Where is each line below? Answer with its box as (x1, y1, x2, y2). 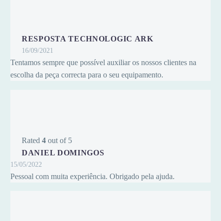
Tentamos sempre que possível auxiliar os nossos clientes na (10, 58, 196, 67)
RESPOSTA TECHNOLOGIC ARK (22, 35, 153, 43)
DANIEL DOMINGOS (22, 148, 105, 157)
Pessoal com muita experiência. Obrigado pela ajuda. (10, 172, 175, 181)
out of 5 (46, 136, 72, 145)
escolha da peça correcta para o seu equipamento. (10, 71, 163, 79)
